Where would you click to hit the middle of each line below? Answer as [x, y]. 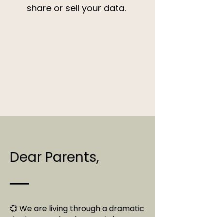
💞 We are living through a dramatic [77, 209]
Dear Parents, [54, 157]
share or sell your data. [76, 8]
